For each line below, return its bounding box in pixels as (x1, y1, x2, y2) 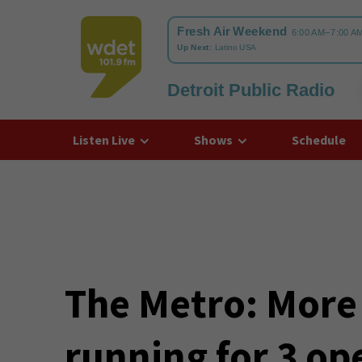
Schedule (291, 132, 346, 148)
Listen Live (72, 132, 135, 148)
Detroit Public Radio (166, 80, 335, 100)
